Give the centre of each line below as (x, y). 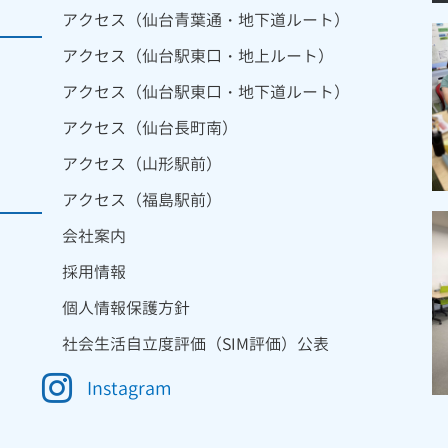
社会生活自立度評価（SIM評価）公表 (195, 344)
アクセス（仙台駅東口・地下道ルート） (206, 92)
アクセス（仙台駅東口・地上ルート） (198, 56)
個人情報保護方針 (126, 308)
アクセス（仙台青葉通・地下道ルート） (206, 20)
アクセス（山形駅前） (142, 164)
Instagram (129, 389)
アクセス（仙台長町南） (150, 128)
